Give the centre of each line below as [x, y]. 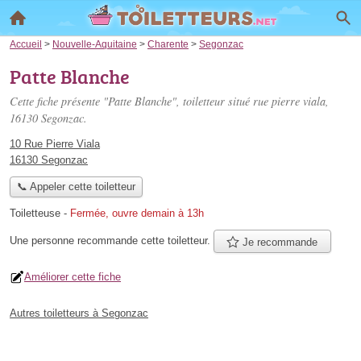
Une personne [44, 241]
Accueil [26, 44]
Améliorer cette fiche [73, 276]
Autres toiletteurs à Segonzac [79, 313]
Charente [168, 44]
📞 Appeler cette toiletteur [76, 187]
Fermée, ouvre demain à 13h [137, 214]
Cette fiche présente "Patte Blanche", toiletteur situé [131, 101]
